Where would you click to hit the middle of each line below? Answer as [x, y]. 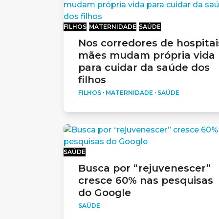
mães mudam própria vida [146, 55]
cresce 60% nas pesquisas [145, 180]
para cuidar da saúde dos [144, 67]
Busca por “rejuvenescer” [144, 168]
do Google [104, 192]
